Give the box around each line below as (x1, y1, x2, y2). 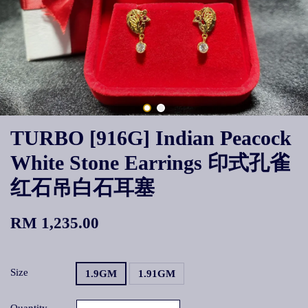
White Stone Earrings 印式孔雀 (10, 151, 290, 174)
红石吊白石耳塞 (10, 176, 155, 199)
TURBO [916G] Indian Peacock (10, 126, 291, 149)
